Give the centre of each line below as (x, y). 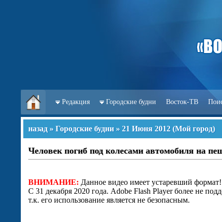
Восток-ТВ (182, 102)
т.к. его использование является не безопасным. (109, 200)
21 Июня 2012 (146, 129)
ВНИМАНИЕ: (54, 182)
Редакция (76, 102)
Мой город (194, 129)
